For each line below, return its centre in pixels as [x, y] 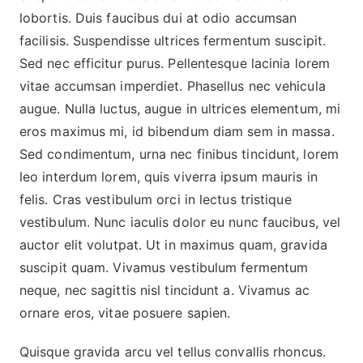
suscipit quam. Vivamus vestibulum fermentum [164, 267]
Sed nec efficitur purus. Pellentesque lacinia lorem [175, 63]
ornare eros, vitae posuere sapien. [125, 312]
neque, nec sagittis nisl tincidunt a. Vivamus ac [164, 290]
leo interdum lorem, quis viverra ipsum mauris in [168, 176]
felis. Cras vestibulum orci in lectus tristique [155, 199]
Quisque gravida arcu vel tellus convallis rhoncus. [172, 351]
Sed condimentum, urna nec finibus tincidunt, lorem [179, 154]
